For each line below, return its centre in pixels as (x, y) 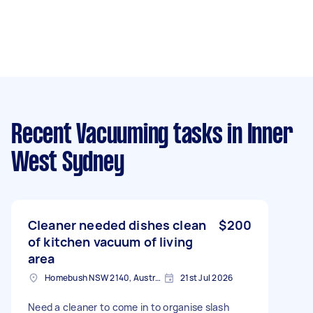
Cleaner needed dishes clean (117, 225)
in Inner (257, 135)
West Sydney (68, 163)
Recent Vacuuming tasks (117, 135)
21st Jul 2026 (207, 277)
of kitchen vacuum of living (111, 241)
